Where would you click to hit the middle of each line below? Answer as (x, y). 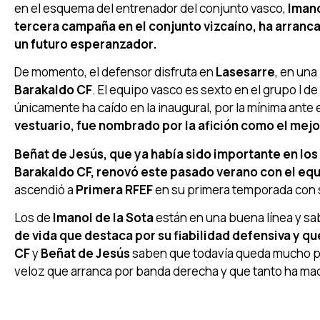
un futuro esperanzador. (86, 44)
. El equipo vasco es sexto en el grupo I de (205, 90)
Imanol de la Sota (102, 218)
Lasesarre (245, 72)
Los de (32, 218)
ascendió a (45, 189)
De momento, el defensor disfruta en (115, 72)
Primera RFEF (114, 189)
